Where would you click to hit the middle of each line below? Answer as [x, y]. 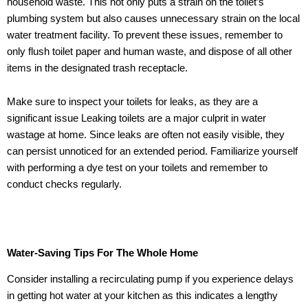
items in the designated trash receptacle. [97, 68]
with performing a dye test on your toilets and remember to [137, 168]
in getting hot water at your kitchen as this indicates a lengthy [142, 295]
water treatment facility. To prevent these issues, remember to [145, 35]
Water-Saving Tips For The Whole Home [102, 253]
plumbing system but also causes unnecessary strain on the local [153, 18]
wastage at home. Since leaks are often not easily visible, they [146, 135]
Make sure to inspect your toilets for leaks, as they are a [132, 102]
